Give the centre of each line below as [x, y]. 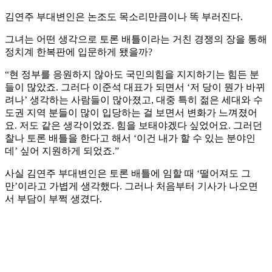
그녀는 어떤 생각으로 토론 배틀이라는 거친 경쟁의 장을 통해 [136, 39]
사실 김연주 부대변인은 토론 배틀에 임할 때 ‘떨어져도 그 [128, 174]
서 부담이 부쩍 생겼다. [53, 199]
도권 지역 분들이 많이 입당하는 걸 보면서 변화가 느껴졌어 [131, 113]
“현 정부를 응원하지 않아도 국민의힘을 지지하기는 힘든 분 [132, 75]
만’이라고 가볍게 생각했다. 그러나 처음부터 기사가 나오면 [131, 186]
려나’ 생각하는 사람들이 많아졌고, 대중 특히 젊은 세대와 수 [134, 100]
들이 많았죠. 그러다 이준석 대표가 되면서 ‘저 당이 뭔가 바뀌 [135, 87]
